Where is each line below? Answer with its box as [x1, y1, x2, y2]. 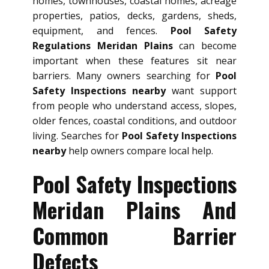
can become [172, 39, 237, 53]
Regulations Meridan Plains [32, 39, 173, 53]
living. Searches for [32, 129, 122, 143]
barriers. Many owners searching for [32, 69, 216, 83]
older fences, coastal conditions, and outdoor [32, 114, 237, 128]
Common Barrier [32, 219, 237, 252]
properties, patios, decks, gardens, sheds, [32, 9, 237, 23]
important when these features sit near [32, 54, 237, 68]
